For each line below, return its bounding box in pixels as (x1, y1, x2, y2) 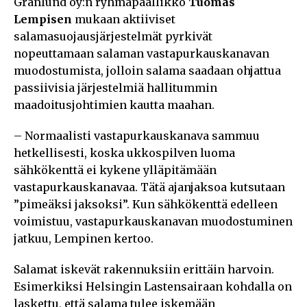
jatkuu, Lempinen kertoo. (14, 232, 153, 246)
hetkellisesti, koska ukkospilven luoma (14, 146, 235, 160)
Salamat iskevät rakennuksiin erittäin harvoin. (14, 262, 274, 277)
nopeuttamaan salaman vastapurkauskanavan (14, 47, 269, 61)
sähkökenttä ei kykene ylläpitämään (14, 163, 217, 177)
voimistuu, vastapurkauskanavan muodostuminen (14, 214, 293, 229)
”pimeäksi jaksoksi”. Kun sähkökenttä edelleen (14, 197, 278, 212)
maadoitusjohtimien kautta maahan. (14, 98, 214, 112)
